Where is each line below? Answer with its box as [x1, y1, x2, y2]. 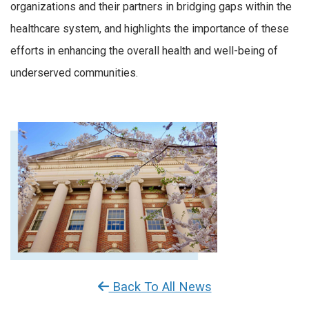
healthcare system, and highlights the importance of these [10, 22, 289, 36]
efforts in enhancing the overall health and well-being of [10, 44, 278, 58]
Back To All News [108, 279, 212, 295]
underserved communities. [10, 66, 138, 80]
